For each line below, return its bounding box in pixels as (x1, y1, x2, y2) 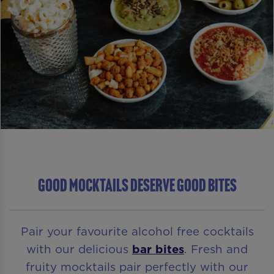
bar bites (132, 240, 184, 257)
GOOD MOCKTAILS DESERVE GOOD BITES (37, 174, 237, 196)
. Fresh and (184, 240, 248, 257)
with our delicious (26, 240, 132, 257)
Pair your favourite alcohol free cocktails (20, 223, 254, 239)
